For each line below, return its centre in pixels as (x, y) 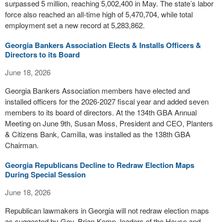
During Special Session (45, 174)
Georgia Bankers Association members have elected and (97, 90)
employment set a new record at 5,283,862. (75, 25)
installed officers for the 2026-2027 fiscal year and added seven (107, 101)
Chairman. (22, 145)
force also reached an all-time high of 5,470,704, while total (99, 14)
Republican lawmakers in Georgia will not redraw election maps (107, 210)
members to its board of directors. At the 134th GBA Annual (101, 112)
